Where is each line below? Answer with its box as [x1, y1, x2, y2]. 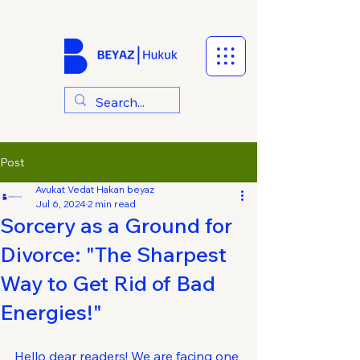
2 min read [88, 198, 136, 210]
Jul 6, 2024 [35, 198, 86, 210]
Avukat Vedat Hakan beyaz [35, 183, 154, 195]
